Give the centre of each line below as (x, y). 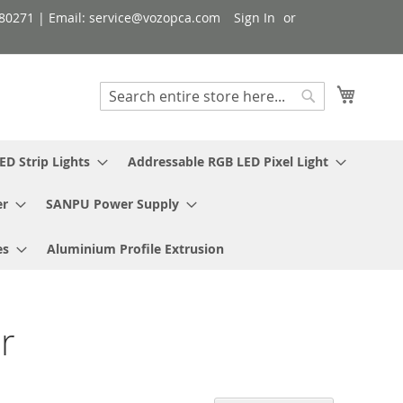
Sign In (255, 18)
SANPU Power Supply (112, 203)
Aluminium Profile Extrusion (135, 248)
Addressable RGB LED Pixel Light (228, 161)
